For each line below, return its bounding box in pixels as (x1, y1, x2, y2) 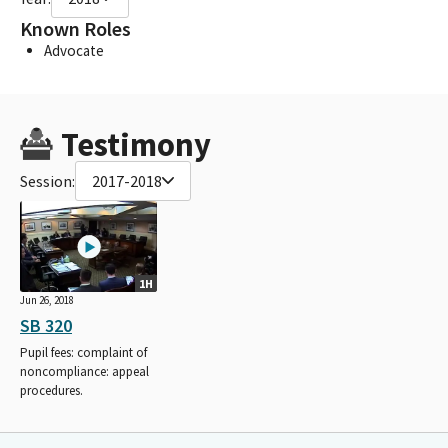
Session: (20, 170, 75, 191)
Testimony (60, 123, 211, 165)
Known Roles (20, 15, 131, 42)
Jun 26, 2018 (20, 293, 74, 308)
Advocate (44, 40, 104, 60)
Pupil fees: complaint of (20, 344, 147, 362)
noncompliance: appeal (20, 363, 149, 381)
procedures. (20, 382, 83, 400)
